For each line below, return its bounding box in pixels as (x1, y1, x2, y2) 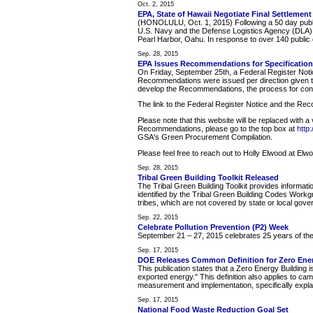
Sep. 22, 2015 (138, 214, 178, 221)
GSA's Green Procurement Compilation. (138, 132, 272, 141)
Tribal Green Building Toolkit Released (138, 173, 279, 182)
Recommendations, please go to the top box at (138, 124, 297, 133)
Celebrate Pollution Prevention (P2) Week (138, 223, 289, 232)
